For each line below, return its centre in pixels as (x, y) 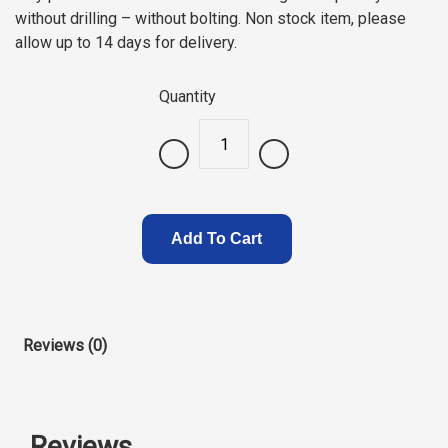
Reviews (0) (65, 345)
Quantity (187, 96)
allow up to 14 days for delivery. (126, 42)
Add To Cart (216, 238)
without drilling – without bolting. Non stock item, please (210, 18)
